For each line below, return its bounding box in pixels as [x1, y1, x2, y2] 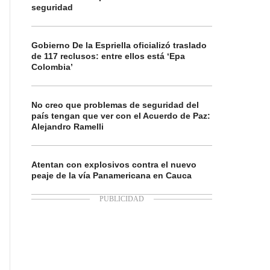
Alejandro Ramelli [31, 122, 104, 131]
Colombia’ [31, 62, 73, 72]
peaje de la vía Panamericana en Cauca [31, 171, 192, 180]
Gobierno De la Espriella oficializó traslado [31, 40, 207, 50]
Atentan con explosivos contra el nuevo [31, 160, 196, 169]
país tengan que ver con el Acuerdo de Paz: [31, 111, 210, 121]
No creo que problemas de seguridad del [31, 100, 199, 110]
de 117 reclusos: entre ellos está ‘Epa [31, 51, 185, 61]
